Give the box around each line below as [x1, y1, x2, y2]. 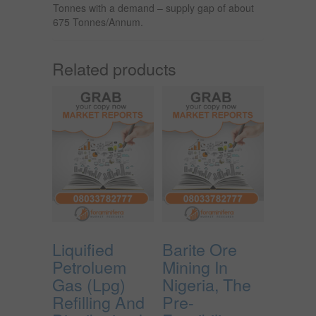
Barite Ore [162, 236, 237, 261]
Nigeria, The [162, 272, 251, 296]
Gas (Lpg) [52, 272, 126, 296]
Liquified [52, 236, 114, 261]
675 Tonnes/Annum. [53, 14, 143, 29]
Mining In [162, 254, 228, 279]
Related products [52, 56, 176, 80]
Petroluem [52, 254, 126, 279]
